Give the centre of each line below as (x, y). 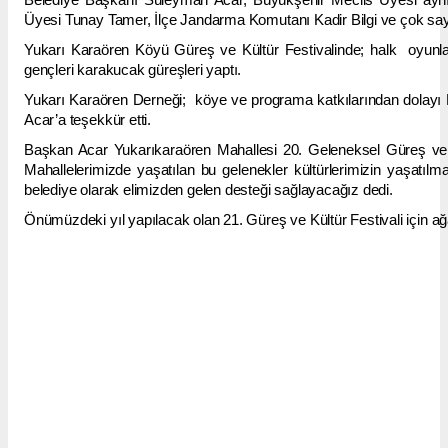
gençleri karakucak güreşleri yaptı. (133, 70)
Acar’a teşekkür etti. (87, 120)
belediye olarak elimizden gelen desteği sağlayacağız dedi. (210, 190)
